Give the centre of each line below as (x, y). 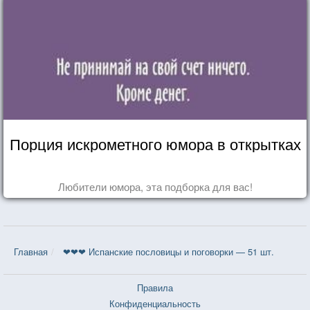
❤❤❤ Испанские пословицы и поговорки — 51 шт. (168, 251)
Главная (31, 251)
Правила (155, 287)
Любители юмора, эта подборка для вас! (155, 186)
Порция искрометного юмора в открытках (155, 143)
